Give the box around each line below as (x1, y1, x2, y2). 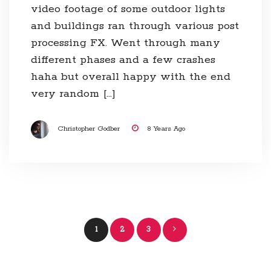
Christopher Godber (57, 125, 120, 134)
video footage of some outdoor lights (30, 2, 225, 16)
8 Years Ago (146, 125, 185, 134)
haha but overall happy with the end (30, 70, 230, 84)
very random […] (30, 87, 116, 101)
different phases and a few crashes (30, 53, 215, 67)
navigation (134, 236, 219, 265)
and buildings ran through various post (30, 19, 239, 33)
